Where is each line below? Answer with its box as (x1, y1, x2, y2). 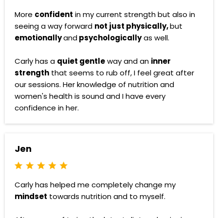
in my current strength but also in (73, 9, 195, 20)
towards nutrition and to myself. (47, 191, 165, 202)
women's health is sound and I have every (15, 91, 165, 102)
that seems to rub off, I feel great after (49, 68, 194, 78)
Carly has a (15, 56, 57, 67)
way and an (105, 56, 151, 67)
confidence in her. (15, 103, 79, 113)
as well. (142, 33, 169, 43)
